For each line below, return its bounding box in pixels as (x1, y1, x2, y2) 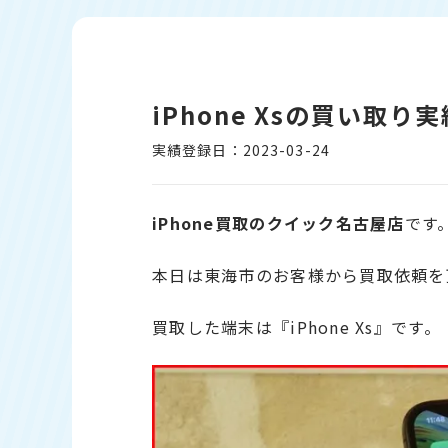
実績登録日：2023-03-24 (152, 140, 330, 160)
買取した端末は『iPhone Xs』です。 (152, 315, 441, 339)
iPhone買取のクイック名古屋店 (152, 211, 405, 235)
